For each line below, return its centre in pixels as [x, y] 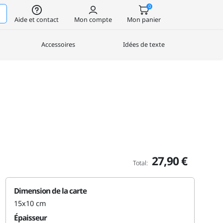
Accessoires [58, 44]
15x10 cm [30, 203]
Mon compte [93, 19]
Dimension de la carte [50, 190]
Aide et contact [37, 19]
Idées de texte [144, 44]
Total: [141, 163]
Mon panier [144, 19]
